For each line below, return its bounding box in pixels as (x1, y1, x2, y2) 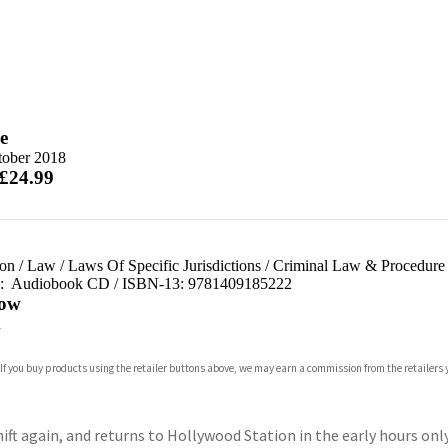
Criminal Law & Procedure (272, 257, 445, 274)
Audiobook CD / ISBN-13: (7, 275, 188, 292)
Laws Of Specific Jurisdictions (67, 257, 261, 274)
